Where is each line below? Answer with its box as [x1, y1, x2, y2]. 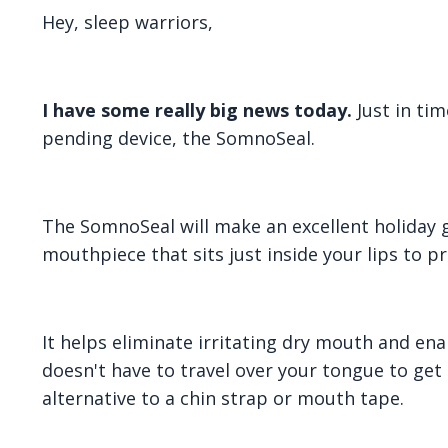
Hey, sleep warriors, [42, 9, 213, 34]
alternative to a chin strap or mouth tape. [42, 385, 404, 410]
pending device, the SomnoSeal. [42, 125, 315, 150]
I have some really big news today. [42, 97, 352, 122]
